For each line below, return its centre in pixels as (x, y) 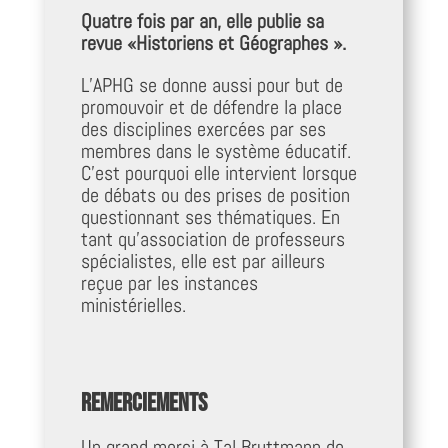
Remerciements (143, 403)
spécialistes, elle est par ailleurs (202, 260)
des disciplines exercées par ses (203, 128)
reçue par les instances (169, 282)
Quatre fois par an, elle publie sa (202, 20)
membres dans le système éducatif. (215, 150)
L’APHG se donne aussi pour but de (211, 84)
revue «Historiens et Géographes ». (213, 42)
